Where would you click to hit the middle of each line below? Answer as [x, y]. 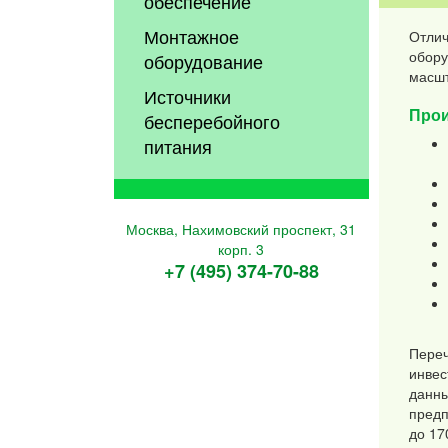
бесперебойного [212, 121]
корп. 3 [241, 249]
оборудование [204, 61]
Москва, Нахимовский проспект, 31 [241, 229]
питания [178, 146]
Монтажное [192, 36]
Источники [188, 96]
